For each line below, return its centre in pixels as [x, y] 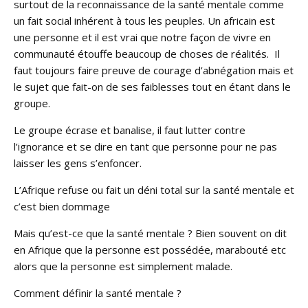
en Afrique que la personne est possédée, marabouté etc [150, 249]
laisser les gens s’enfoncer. [78, 163]
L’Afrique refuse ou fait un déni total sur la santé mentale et [154, 189]
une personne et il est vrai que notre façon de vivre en [142, 37]
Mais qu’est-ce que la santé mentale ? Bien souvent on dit [150, 233]
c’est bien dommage [62, 206]
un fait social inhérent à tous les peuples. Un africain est [144, 20]
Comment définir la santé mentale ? [98, 293]
